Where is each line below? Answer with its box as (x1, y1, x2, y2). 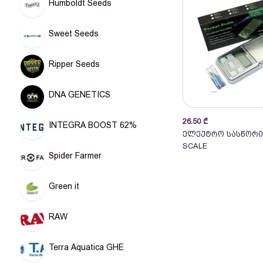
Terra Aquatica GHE (49, 242, 124, 252)
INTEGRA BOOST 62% (49, 120, 137, 130)
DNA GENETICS (49, 90, 110, 99)
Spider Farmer (49, 151, 102, 160)
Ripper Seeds (49, 59, 100, 69)
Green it (49, 181, 79, 191)
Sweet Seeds (49, 29, 99, 38)
